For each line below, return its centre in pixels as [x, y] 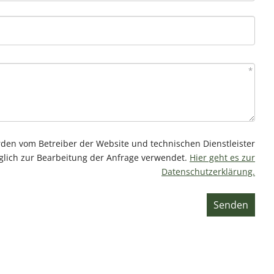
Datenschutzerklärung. [208, 172]
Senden [231, 205]
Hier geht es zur [222, 158]
